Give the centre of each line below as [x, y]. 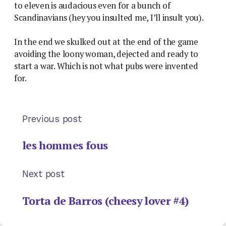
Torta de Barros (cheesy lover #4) [105, 200]
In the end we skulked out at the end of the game [106, 42]
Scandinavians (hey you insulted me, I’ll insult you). [109, 17]
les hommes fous [65, 145]
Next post [43, 174]
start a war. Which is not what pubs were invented [106, 66]
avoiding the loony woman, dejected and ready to [106, 54]
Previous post [52, 119]
